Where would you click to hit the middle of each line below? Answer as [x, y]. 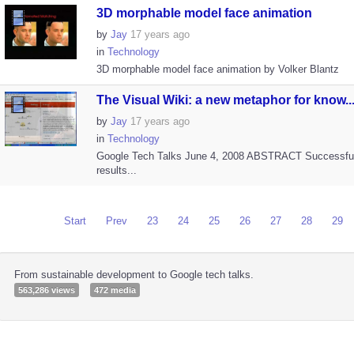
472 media [115, 290]
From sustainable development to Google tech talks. [134, 275]
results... [116, 170]
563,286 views [46, 290]
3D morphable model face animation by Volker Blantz [217, 69]
